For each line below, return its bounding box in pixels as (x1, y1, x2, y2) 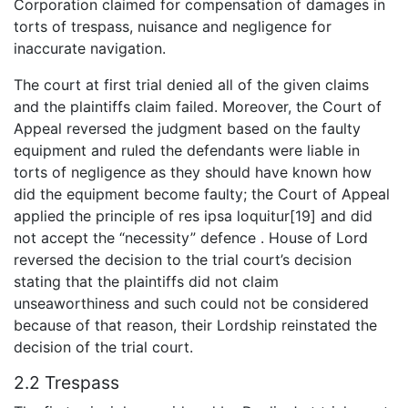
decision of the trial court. (14, 338, 193, 357)
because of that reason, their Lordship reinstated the (14, 316, 377, 335)
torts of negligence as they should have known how (14, 163, 372, 182)
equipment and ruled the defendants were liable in (14, 141, 360, 160)
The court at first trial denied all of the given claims (14, 76, 369, 95)
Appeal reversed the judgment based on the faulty (14, 119, 361, 138)
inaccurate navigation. (14, 39, 166, 58)
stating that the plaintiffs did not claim (14, 272, 279, 291)
